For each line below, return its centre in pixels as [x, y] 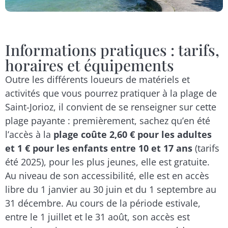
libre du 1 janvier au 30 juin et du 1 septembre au [111, 190]
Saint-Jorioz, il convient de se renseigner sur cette [111, 107]
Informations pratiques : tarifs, [112, 50]
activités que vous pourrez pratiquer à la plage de [111, 93]
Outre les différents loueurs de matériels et [97, 80]
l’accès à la [29, 135]
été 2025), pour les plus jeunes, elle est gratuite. [107, 162]
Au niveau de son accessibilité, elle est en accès [107, 176]
